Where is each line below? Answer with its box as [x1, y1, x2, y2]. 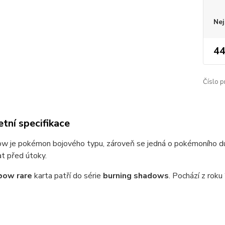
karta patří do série [34, 170, 101, 181]
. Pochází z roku [168, 170, 222, 181]
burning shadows [102, 170, 169, 181]
